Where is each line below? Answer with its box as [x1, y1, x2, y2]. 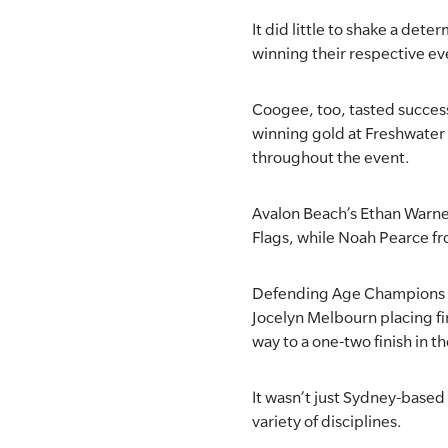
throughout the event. [252, 148, 410, 166]
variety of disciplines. [252, 412, 402, 430]
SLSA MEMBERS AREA [83, 25, 224, 43]
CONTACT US [83, 121, 170, 139]
